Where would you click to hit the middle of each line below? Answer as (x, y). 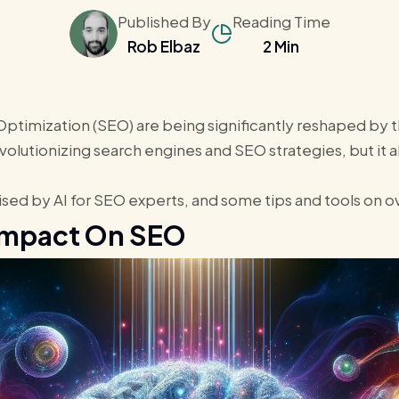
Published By (164, 21)
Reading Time (281, 21)
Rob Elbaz (164, 46)
